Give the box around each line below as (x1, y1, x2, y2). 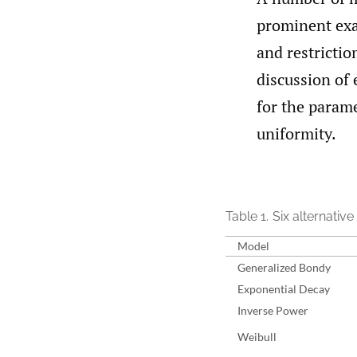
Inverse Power (237, 304, 308, 317)
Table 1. (225, 209, 269, 224)
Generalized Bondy (237, 261, 331, 274)
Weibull (237, 330, 277, 343)
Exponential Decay (237, 282, 330, 296)
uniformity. (257, 123, 336, 144)
